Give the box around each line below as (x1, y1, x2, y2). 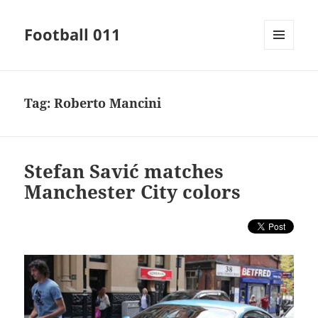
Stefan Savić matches (24, 158, 224, 185)
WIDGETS (264, 73, 305, 86)
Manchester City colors (24, 179, 241, 205)
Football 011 (24, 23, 121, 45)
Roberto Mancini (54, 94, 162, 112)
